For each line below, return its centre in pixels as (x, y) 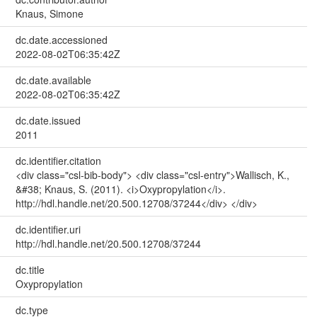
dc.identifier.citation (58, 160)
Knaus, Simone (49, 13)
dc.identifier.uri (48, 229)
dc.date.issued (48, 120)
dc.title (30, 269)
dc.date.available (53, 80)
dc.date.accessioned (61, 39)
